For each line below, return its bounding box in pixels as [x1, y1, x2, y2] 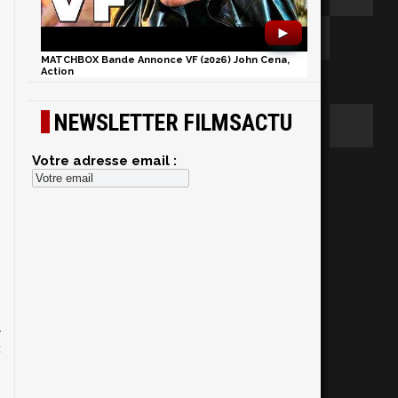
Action [41, 66, 74, 77]
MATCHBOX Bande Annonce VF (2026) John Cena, [41, 54, 290, 66]
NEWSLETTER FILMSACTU [54, 109, 292, 136]
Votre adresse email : [32, 153, 177, 169]
